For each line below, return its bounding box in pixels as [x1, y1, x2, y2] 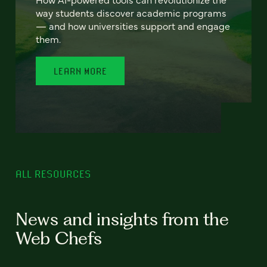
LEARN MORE [54, 65, 107, 76]
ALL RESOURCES [15, 167, 91, 180]
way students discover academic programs [36, 5, 227, 19]
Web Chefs [15, 227, 102, 249]
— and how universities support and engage [36, 18, 231, 32]
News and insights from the [15, 208, 229, 229]
